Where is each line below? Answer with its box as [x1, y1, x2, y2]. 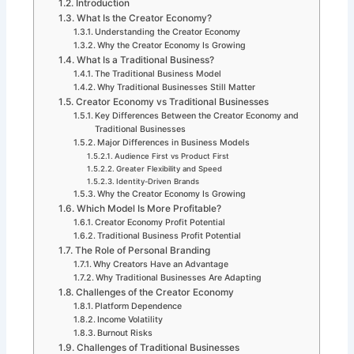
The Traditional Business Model [95, 69, 222, 80]
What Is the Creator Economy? [76, 13, 212, 24]
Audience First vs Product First [114, 152, 229, 161]
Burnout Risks [97, 328, 153, 339]
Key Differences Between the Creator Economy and [95, 111, 299, 122]
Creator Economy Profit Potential [95, 217, 226, 228]
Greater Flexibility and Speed [115, 164, 222, 174]
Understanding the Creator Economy [95, 27, 241, 38]
